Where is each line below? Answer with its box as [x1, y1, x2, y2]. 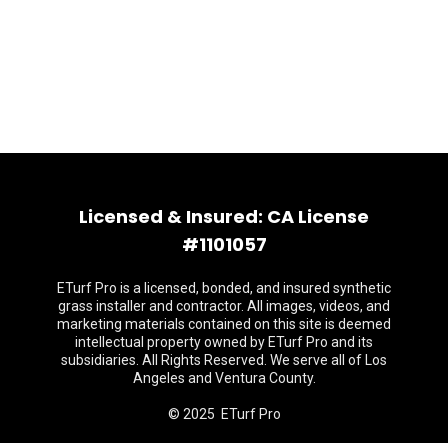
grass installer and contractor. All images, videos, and [58, 297, 390, 314]
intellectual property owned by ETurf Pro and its [75, 333, 373, 350]
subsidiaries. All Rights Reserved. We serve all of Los [61, 351, 387, 368]
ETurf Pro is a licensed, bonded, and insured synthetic [57, 279, 391, 296]
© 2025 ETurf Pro [167, 405, 281, 422]
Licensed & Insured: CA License [79, 203, 369, 229]
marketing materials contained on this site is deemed [57, 315, 391, 332]
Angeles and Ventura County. [132, 369, 316, 386]
